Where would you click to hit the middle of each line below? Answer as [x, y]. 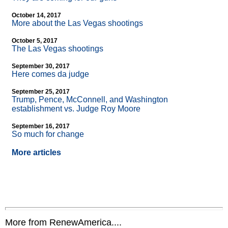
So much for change [48, 134]
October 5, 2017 [35, 41]
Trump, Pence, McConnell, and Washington [90, 100]
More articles [36, 153]
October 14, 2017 [36, 16]
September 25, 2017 [41, 92]
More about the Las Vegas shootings [77, 23]
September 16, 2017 [41, 126]
